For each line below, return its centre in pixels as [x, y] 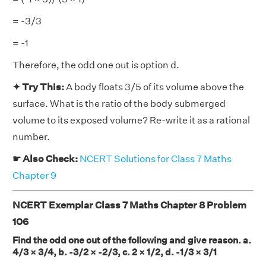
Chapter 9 [34, 175]
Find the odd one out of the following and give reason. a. [132, 240]
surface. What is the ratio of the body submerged [119, 104]
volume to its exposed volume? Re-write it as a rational [131, 120]
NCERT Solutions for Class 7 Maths [156, 159]
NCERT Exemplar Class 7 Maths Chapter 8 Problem [129, 205]
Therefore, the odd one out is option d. [96, 65]
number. [31, 137]
